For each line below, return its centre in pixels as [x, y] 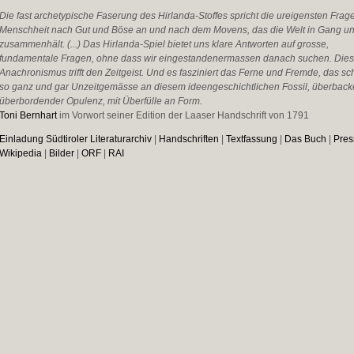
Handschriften [188, 139]
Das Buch [305, 139]
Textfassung [251, 139]
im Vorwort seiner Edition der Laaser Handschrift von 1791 [183, 115]
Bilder [61, 153]
